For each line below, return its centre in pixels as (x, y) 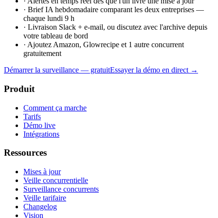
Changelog (40, 207)
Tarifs (32, 116)
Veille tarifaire (45, 198)
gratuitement (42, 54)
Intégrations (41, 134)
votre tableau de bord (56, 36)
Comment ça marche (55, 108)
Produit (19, 89)
